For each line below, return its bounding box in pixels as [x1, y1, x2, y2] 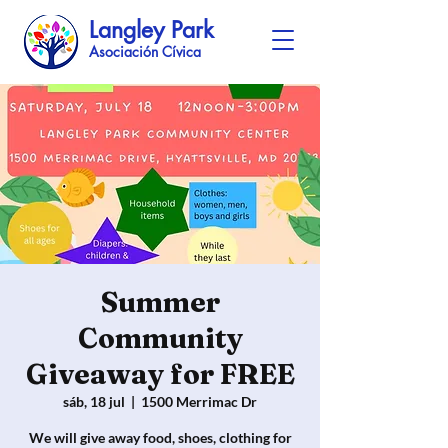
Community [77, 321, 243, 355]
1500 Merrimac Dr [141, 393, 257, 410]
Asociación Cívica [89, 42, 201, 61]
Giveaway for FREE [25, 357, 295, 391]
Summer [100, 285, 220, 319]
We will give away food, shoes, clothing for [28, 429, 292, 446]
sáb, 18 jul [63, 393, 125, 410]
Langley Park [89, 15, 221, 45]
